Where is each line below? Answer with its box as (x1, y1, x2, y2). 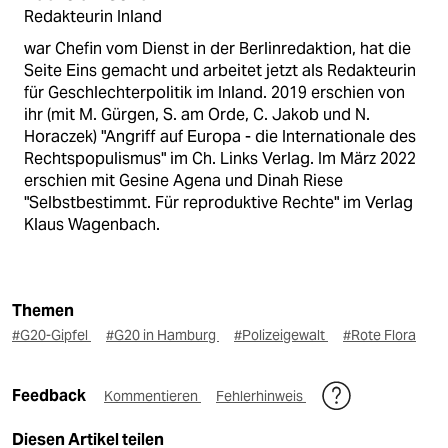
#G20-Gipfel (12, 325, 91, 344)
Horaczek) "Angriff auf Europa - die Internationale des (24, 125, 416, 147)
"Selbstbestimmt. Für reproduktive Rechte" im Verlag (24, 191, 413, 213)
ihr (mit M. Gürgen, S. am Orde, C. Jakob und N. (24, 103, 370, 125)
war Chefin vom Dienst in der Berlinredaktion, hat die (24, 37, 411, 59)
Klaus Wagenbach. (24, 213, 160, 235)
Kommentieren (104, 386, 201, 405)
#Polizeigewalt (234, 325, 328, 344)
